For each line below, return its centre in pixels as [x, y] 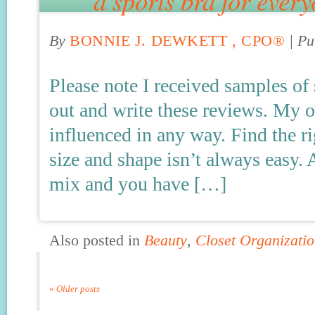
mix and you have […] [138, 184]
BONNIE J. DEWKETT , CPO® [178, 41]
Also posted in [97, 240]
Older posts [77, 289]
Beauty [166, 240]
